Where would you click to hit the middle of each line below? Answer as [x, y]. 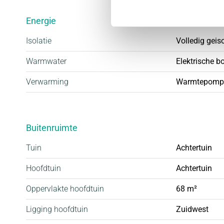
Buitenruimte [52, 127]
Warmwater [46, 61]
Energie [41, 20]
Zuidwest [192, 209]
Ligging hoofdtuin [57, 209]
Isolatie [39, 40]
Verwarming [47, 81]
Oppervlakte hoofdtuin [65, 188]
